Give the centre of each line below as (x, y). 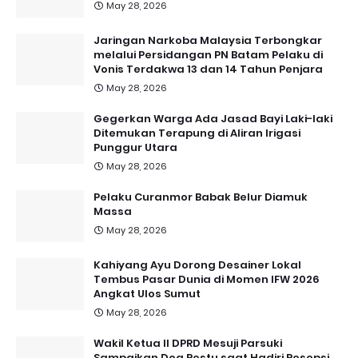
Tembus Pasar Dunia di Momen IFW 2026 (207, 280)
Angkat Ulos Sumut (147, 294)
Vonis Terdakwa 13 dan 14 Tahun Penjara (208, 70)
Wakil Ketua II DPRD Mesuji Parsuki (188, 344)
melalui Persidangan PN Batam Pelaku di (208, 55)
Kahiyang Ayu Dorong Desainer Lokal (197, 265)
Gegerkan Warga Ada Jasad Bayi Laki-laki (213, 119)
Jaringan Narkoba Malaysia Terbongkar (208, 41)
